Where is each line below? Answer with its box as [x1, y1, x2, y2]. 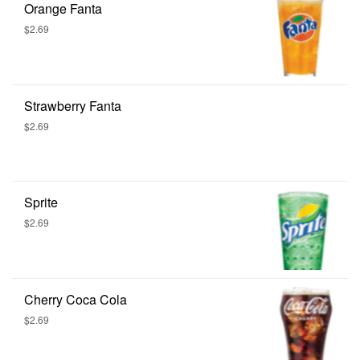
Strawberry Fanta [24, 96, 121, 115]
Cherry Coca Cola [24, 289, 127, 309]
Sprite [24, 192, 58, 211]
